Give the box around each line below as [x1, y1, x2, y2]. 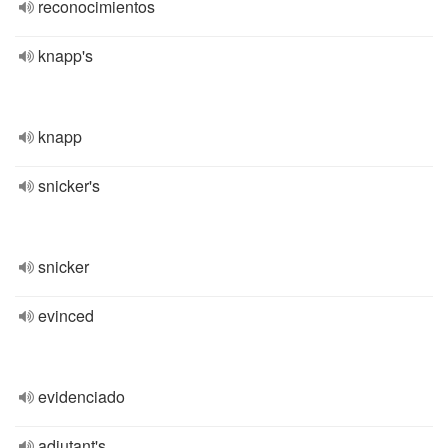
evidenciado [38, 385, 125, 408]
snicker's [38, 174, 100, 197]
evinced [38, 304, 94, 327]
